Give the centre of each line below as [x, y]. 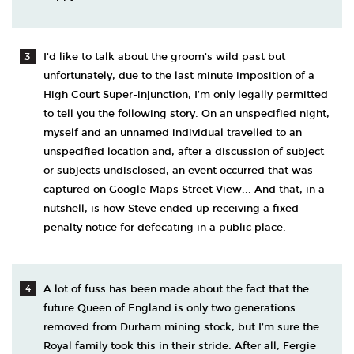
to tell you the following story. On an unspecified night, [186, 114]
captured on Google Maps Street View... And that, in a [184, 190]
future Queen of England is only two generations [169, 308]
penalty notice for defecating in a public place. [165, 228]
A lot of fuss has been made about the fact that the [176, 289]
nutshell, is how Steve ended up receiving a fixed [171, 209]
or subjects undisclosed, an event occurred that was [178, 171]
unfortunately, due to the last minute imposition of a [179, 76]
